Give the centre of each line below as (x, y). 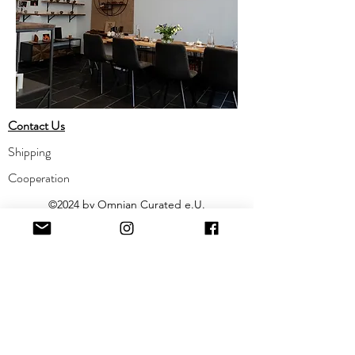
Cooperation (39, 178)
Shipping (31, 152)
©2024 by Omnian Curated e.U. (127, 204)
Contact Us (36, 126)
